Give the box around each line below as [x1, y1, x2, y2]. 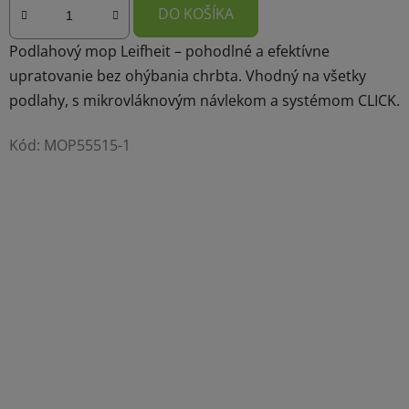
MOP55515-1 [44, 134, 131, 155]
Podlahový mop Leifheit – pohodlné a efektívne [9, 40, 330, 61]
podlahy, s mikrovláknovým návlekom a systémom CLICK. [9, 89, 400, 110]
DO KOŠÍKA [158, 3, 234, 24]
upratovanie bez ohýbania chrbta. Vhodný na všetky [9, 65, 366, 86]
